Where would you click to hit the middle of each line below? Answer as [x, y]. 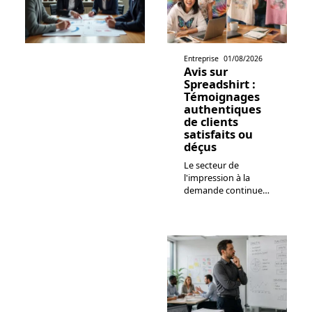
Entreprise [201, 59]
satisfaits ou [218, 134]
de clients [211, 122]
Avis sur [206, 72]
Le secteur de [211, 165]
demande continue [223, 190]
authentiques [223, 109]
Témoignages [222, 97]
